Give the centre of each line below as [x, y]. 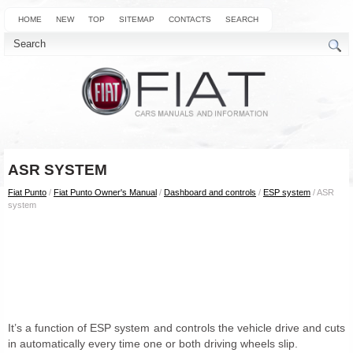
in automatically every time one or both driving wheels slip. [153, 343]
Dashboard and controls [210, 192]
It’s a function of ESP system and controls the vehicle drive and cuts [176, 327]
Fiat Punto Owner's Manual [105, 192]
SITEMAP [137, 19]
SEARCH [242, 19]
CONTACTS [190, 19]
